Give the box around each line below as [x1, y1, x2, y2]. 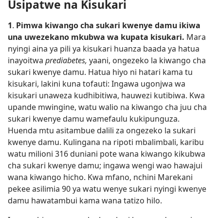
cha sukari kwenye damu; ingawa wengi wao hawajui [8, 160, 202, 171]
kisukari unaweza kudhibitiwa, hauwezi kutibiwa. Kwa [8, 90, 205, 101]
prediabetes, [45, 55, 89, 66]
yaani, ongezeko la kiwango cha [89, 55, 206, 66]
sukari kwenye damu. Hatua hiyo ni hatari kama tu [8, 67, 193, 78]
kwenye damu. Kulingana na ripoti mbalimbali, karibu [8, 137, 204, 148]
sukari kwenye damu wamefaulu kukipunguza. [8, 113, 180, 125]
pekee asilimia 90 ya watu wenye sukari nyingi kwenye [8, 183, 206, 195]
